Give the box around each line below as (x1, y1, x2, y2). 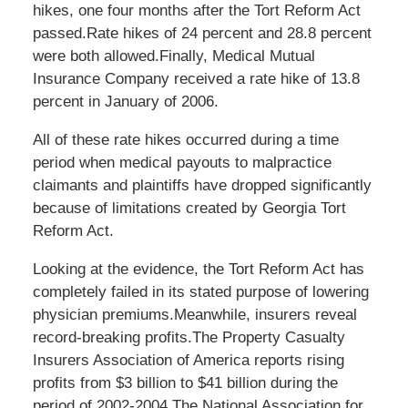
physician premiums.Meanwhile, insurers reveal (32, 306, 357, 324)
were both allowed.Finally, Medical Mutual (32, 47, 315, 66)
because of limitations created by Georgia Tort (32, 199, 346, 218)
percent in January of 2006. (32, 93, 219, 111)
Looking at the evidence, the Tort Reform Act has (32, 260, 364, 279)
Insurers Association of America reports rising (32, 352, 344, 370)
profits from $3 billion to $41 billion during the (32, 374, 338, 393)
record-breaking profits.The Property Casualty (32, 329, 345, 347)
